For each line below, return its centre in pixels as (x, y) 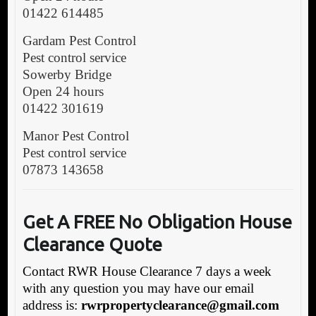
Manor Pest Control (75, 136)
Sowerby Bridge (67, 75)
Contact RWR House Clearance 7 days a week (147, 272)
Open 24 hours (63, 92)
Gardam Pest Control (79, 41)
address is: (51, 305)
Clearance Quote (92, 245)
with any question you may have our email (138, 288)
